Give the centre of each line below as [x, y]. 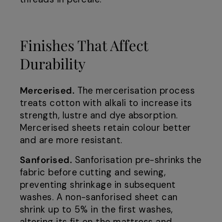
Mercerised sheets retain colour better [106, 128]
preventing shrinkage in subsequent [98, 185]
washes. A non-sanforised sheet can [99, 197]
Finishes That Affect [84, 45]
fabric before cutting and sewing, [93, 173]
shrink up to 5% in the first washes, [96, 210]
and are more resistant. [71, 140]
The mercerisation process [135, 91]
